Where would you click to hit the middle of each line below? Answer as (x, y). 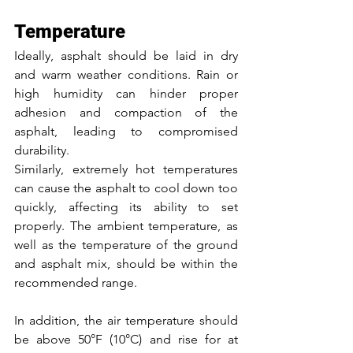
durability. (43, 150)
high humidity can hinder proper (126, 93)
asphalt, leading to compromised (126, 131)
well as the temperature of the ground (126, 244)
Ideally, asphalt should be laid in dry (126, 55)
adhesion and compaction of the (126, 112)
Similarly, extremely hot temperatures (126, 169)
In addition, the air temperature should (126, 320)
